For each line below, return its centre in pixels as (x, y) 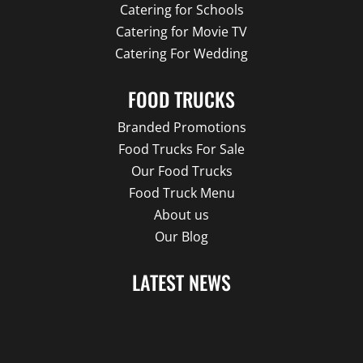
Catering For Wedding (181, 53)
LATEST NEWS (181, 282)
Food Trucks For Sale (181, 149)
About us (181, 214)
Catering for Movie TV (181, 31)
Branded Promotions (181, 127)
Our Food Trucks (181, 171)
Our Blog (181, 236)
